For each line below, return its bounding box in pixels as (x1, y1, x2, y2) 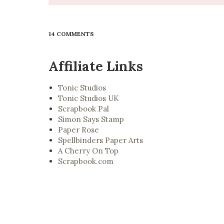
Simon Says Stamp (57, 114, 124, 124)
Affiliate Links (48, 57, 143, 74)
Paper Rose (57, 125, 99, 135)
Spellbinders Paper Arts (57, 135, 143, 145)
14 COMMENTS (48, 30, 94, 37)
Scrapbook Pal (57, 104, 109, 114)
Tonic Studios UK (57, 93, 119, 103)
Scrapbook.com (57, 156, 113, 166)
